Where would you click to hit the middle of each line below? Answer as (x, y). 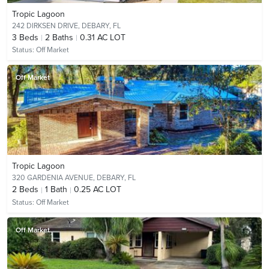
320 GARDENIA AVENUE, (54, 178)
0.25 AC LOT (98, 190)
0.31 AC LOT (103, 38)
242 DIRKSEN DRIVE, (47, 26)
